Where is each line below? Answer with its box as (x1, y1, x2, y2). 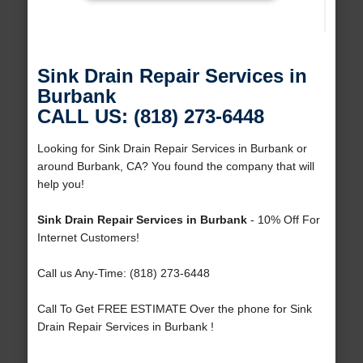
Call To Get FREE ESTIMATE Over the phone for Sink (36, 302, 312, 316)
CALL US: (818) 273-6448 (36, 105, 264, 128)
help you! (36, 177, 84, 191)
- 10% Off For (246, 213, 320, 227)
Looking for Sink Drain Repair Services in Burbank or (36, 142, 307, 156)
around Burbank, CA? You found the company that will (36, 160, 314, 173)
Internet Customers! (36, 231, 139, 245)
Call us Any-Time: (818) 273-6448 (36, 267, 210, 280)
